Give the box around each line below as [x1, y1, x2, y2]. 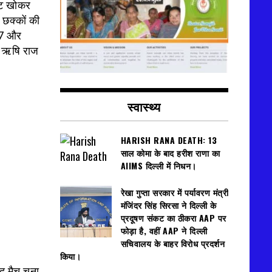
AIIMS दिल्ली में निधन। [120, 159, 197, 172]
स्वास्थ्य [127, 97, 161, 116]
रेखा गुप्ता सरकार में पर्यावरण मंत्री [120, 186, 228, 199]
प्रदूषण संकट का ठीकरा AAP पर [120, 211, 226, 225]
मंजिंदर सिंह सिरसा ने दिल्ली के [120, 199, 216, 212]
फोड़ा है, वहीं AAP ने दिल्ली [120, 224, 208, 237]
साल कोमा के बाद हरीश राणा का [120, 146, 220, 160]
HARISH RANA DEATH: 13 [120, 134, 217, 147]
